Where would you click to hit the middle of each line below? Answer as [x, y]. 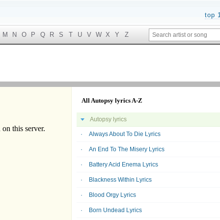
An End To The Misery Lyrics [127, 149]
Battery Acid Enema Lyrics [124, 165]
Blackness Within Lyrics [120, 180]
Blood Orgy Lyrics [112, 195]
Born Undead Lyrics [115, 210]
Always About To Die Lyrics [125, 134]
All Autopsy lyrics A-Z [112, 100]
